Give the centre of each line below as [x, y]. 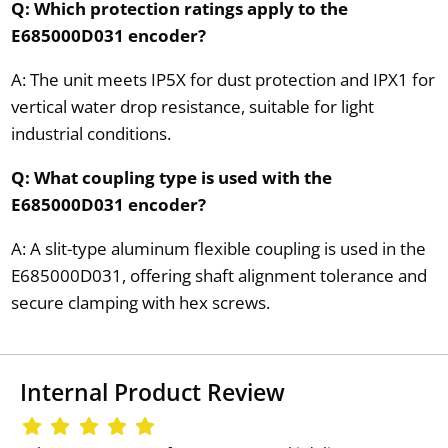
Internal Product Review [152, 392]
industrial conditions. [90, 133]
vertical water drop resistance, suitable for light [192, 106]
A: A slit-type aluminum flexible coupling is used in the [218, 248]
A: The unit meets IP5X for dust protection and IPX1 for [222, 79]
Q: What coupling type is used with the [171, 177]
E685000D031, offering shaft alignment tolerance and [218, 275]
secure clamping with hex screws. [140, 302]
